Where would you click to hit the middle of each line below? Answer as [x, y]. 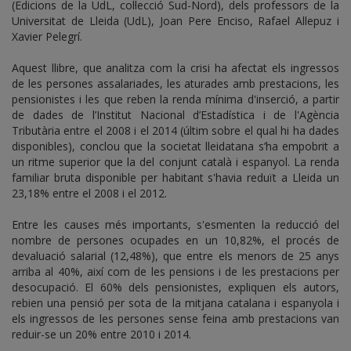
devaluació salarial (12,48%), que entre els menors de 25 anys [175, 256]
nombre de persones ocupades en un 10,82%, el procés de [175, 241]
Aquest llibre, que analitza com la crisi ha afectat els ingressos [175, 68]
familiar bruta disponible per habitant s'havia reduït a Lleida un [175, 178]
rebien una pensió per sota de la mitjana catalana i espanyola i [175, 303]
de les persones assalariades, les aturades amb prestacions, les [175, 84]
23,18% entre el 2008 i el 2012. [89, 194]
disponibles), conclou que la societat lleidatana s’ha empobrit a [175, 147]
